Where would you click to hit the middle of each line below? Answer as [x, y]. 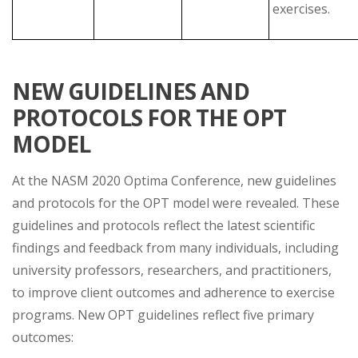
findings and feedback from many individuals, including [175, 247]
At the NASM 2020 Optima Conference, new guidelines [174, 180]
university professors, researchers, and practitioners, [172, 270]
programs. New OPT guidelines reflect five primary [163, 314]
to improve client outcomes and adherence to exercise [173, 292]
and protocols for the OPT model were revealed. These [176, 203]
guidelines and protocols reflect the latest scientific [163, 225]
